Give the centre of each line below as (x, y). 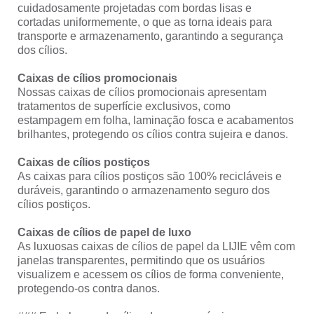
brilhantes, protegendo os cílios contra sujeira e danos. (156, 134)
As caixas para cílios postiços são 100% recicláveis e (150, 176)
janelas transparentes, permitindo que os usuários (141, 260)
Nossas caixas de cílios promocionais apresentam (142, 92)
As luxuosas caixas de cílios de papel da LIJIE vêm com (156, 246)
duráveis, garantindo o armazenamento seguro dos (144, 190)
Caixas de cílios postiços (87, 162)
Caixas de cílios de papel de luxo (107, 232)
